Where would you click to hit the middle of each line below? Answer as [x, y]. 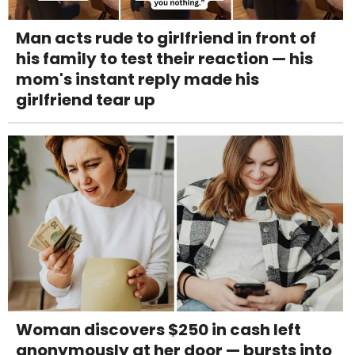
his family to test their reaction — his [164, 59]
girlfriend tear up [86, 100]
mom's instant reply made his [137, 80]
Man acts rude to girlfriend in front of [166, 38]
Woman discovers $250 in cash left [158, 330]
